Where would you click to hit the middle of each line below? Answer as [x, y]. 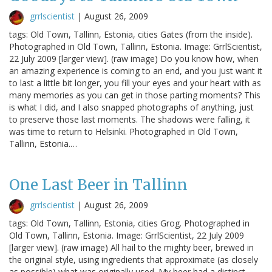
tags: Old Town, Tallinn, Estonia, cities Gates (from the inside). [131, 34]
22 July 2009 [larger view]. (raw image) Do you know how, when [134, 58]
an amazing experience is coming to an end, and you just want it [136, 70]
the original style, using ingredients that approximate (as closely [134, 259]
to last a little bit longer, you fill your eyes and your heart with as [135, 83]
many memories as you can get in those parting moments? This [135, 95]
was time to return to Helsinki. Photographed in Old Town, [124, 131]
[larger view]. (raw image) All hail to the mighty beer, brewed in [131, 247]
